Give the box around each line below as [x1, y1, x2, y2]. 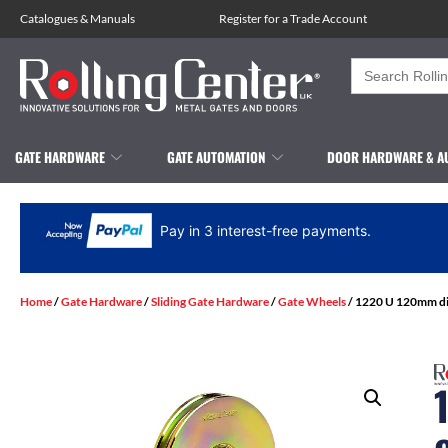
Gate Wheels [278, 293, 346, 309]
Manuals [90, 11, 135, 26]
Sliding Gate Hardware [151, 293, 269, 309]
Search [350, 55, 402, 75]
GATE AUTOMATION [166, 146, 266, 167]
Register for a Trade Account [218, 11, 367, 26]
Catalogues [20, 11, 78, 26]
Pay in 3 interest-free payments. [160, 221, 372, 239]
